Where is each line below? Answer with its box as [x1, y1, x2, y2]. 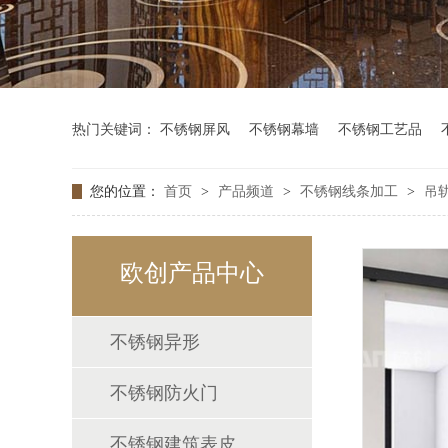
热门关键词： [72, 122, 160, 137]
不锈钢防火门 [110, 383, 218, 403]
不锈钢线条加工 [300, 184, 402, 199]
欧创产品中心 [120, 260, 264, 286]
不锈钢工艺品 [338, 122, 422, 137]
